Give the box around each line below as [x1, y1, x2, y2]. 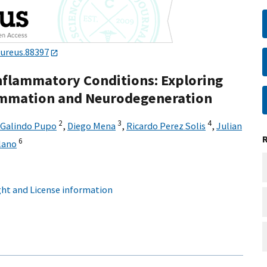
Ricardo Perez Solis [126, 120, 206, 132]
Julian [216, 120, 242, 132]
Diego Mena [67, 120, 116, 132]
